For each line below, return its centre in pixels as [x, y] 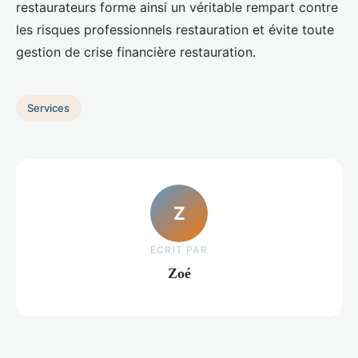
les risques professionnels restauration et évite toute [175, 30]
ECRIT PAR [179, 249]
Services [49, 107]
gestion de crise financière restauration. [136, 52]
